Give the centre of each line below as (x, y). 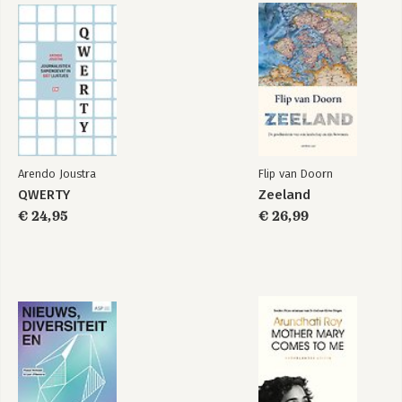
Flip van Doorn (296, 174)
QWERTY (44, 195)
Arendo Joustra (57, 174)
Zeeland (284, 195)
